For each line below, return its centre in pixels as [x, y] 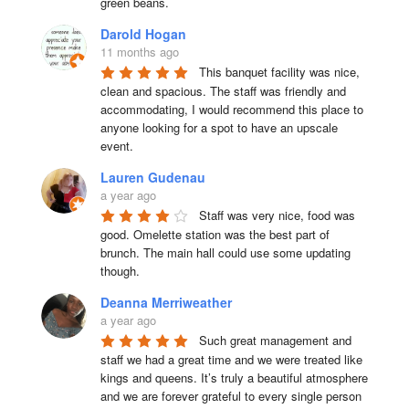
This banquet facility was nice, [279, 71]
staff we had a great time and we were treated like [231, 359]
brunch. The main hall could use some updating [225, 252]
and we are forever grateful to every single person [231, 395]
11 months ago [139, 51]
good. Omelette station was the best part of [215, 234]
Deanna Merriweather [166, 302]
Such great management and [275, 340]
